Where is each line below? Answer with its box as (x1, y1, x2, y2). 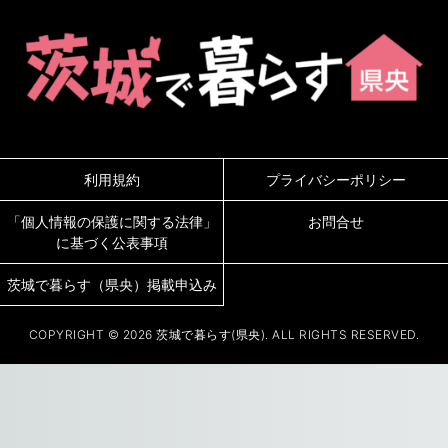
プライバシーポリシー (266, 170, 406, 188)
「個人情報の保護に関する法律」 (6, 212, 217, 230)
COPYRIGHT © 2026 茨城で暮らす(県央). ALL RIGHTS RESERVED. (28, 326, 420, 342)
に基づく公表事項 (55, 233, 168, 251)
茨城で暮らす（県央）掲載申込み (6, 275, 217, 293)
